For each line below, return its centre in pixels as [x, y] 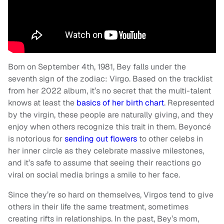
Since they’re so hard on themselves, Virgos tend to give [111, 194]
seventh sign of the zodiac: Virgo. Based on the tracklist [110, 78]
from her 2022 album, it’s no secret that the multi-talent [109, 90]
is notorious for [36, 138]
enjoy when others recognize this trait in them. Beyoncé [109, 126]
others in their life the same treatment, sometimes [98, 206]
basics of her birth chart [120, 102]
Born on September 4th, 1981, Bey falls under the [97, 66]
